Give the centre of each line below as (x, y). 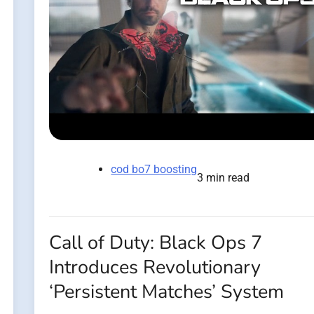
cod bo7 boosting (154, 169)
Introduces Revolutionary (155, 267)
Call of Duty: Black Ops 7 (156, 243)
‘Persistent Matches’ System (167, 292)
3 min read (224, 177)
